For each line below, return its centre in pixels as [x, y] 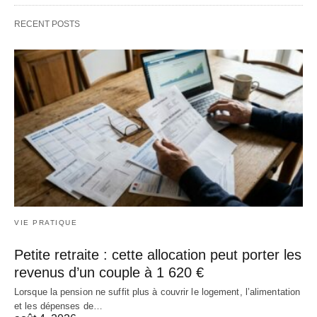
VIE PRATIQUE [46, 223]
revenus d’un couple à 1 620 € [109, 273]
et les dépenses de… [58, 306]
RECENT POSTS [47, 24]
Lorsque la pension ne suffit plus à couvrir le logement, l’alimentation [157, 292]
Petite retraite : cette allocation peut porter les [158, 255]
